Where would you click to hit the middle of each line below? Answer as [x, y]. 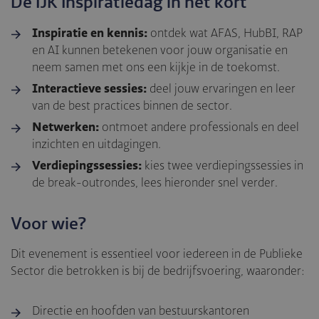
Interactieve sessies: [90, 88]
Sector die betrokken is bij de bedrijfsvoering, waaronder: [158, 271]
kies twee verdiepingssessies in [223, 166]
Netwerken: [66, 127]
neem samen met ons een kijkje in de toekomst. [156, 68]
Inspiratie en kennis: [90, 33]
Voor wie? [49, 224]
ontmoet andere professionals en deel [199, 127]
